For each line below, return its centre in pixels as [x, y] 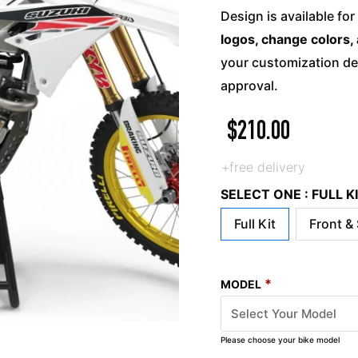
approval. [250, 86]
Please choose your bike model [280, 340]
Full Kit [255, 224]
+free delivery [264, 167]
